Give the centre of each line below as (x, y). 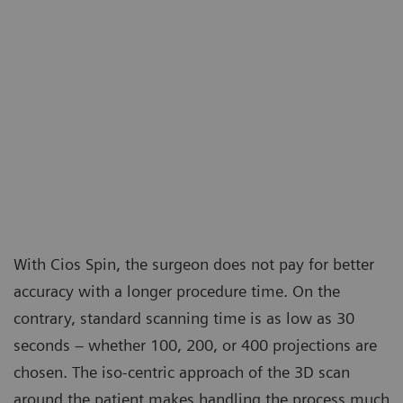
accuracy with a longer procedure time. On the (177, 291)
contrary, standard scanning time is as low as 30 (184, 318)
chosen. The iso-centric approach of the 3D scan (182, 372)
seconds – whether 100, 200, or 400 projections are (195, 345)
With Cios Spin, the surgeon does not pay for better (194, 264)
